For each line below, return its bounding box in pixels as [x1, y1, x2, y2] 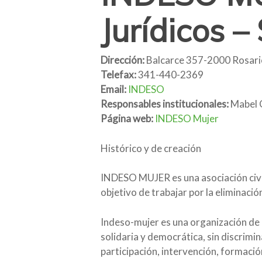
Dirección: [101, 54, 144, 67]
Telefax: [101, 68, 136, 81]
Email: [101, 83, 126, 96]
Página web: [101, 112, 153, 125]
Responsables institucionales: [101, 98, 229, 111]
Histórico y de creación [101, 142, 201, 154]
